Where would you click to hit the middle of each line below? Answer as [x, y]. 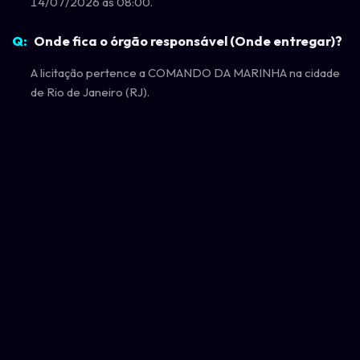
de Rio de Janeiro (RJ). [90, 92]
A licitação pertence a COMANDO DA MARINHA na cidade [185, 72]
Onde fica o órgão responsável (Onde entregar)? [188, 40]
